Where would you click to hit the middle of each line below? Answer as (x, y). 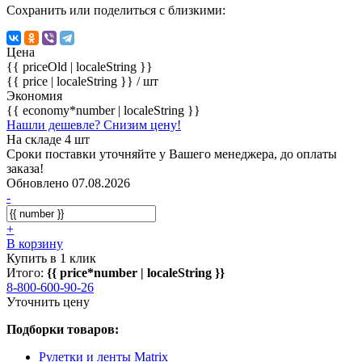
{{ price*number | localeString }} (136, 272)
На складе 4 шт (48, 139)
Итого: (27, 272)
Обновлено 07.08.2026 (68, 183)
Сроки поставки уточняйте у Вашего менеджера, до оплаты (172, 154)
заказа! (25, 168)
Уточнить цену (48, 301)
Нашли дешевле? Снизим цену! (94, 124)
